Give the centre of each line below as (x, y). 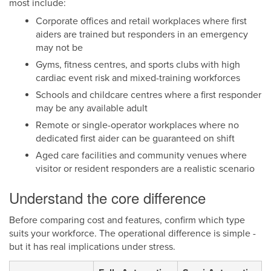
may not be (59, 48)
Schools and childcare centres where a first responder (149, 95)
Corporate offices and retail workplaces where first (141, 21)
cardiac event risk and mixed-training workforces (138, 78)
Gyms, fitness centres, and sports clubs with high (138, 65)
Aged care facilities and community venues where (141, 156)
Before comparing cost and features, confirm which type (127, 220)
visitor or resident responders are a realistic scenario (145, 169)
